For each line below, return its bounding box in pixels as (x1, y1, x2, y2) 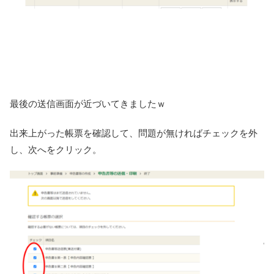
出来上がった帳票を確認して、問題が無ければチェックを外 (10, 128, 257, 139)
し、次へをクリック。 (10, 144, 102, 155)
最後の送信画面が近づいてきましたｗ (10, 98, 166, 109)
